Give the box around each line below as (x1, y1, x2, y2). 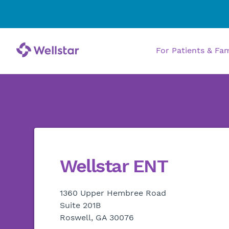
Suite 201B (60, 200, 101, 210)
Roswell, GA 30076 (60, 213, 134, 222)
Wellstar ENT (60, 155, 168, 177)
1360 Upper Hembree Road (60, 188, 167, 198)
